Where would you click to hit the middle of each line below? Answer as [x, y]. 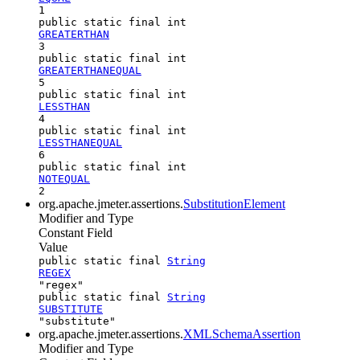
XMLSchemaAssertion [242, 333]
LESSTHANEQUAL [80, 142]
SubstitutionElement [234, 203]
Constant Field [76, 232]
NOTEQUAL [64, 178]
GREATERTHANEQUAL [90, 70]
